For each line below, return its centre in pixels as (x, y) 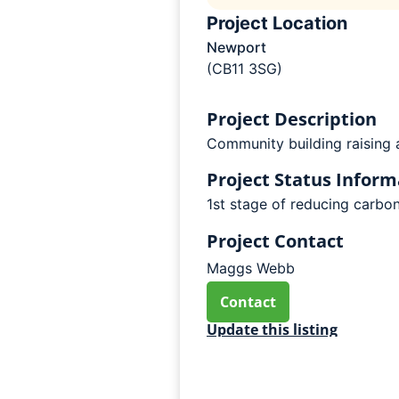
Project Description (291, 119)
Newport (236, 47)
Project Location (277, 23)
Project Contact (275, 240)
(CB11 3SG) (244, 69)
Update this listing (272, 329)
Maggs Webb (250, 268)
